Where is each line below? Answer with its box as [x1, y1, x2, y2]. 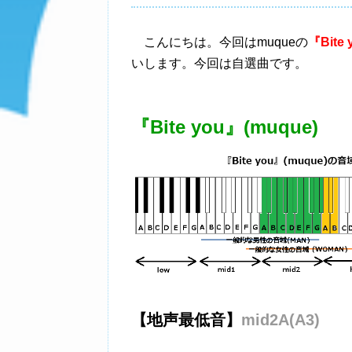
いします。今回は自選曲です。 [131, 57, 307, 70]
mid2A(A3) [241, 311, 320, 328]
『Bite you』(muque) [131, 116, 318, 137]
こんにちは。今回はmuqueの [131, 35, 308, 49]
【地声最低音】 [131, 311, 241, 328]
